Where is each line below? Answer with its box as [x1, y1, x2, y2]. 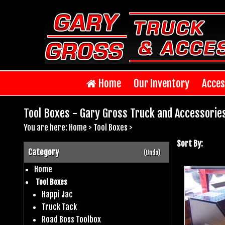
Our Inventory [133, 76, 189, 90]
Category [28, 147, 59, 157]
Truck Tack [41, 201, 77, 212]
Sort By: [177, 138, 203, 149]
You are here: [24, 122, 69, 133]
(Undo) [143, 148, 160, 157]
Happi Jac [41, 189, 73, 199]
